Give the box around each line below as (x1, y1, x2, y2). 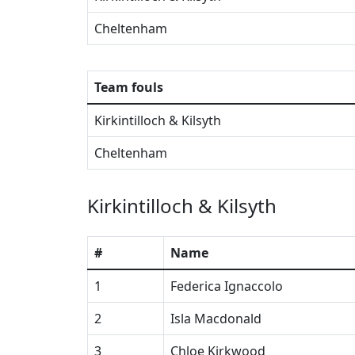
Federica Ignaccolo (170, 277, 283, 295)
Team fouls (94, 78, 163, 96)
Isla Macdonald (170, 310, 261, 327)
